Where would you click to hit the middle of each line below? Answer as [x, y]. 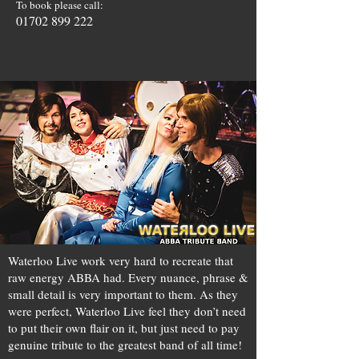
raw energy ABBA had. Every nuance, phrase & [128, 277]
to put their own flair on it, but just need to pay [124, 328]
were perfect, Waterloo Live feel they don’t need [127, 311]
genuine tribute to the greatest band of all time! [125, 345]
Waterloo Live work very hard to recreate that [121, 260]
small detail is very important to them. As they [123, 294]
